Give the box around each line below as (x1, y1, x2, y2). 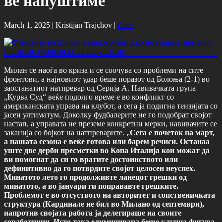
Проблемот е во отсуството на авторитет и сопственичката (4, 190, 215, 199)
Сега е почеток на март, (130, 128, 215, 137)
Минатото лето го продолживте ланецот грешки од (4, 172, 187, 181)
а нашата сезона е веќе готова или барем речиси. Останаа (4, 137, 210, 146)
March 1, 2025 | (4, 20, 55, 29)
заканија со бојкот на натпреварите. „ (4, 128, 130, 137)
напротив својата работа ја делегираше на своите (4, 208, 181, 217)
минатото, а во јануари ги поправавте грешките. (4, 181, 178, 190)
